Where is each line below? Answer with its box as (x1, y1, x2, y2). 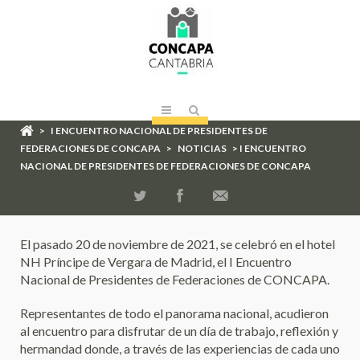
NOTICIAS (178, 142, 227, 154)
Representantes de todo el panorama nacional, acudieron (20, 305, 329, 321)
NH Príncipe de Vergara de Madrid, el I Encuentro (20, 254, 292, 269)
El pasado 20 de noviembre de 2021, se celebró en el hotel (20, 236, 335, 252)
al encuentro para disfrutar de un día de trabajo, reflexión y (20, 323, 338, 338)
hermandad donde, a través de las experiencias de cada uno (20, 341, 340, 356)
